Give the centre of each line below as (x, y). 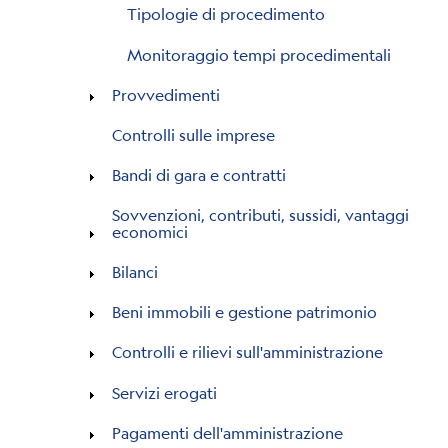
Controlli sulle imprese (193, 134)
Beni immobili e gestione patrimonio (244, 312)
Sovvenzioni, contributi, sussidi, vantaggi (260, 214)
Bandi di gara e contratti (198, 174)
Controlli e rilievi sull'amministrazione (247, 352)
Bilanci (134, 272)
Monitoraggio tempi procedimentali (259, 54)
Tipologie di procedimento (226, 14)
